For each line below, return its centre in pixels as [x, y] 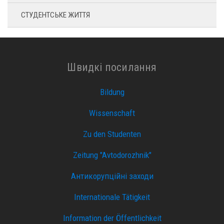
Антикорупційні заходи [112, 176]
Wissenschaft [112, 113]
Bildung [112, 92]
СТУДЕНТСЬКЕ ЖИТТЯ [56, 15]
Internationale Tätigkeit [112, 197]
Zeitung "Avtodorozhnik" [112, 155]
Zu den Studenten [112, 134]
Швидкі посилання [112, 67]
